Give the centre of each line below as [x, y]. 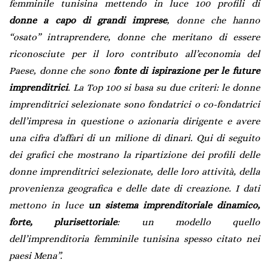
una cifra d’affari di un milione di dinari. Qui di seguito [134, 138]
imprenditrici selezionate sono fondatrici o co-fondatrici [134, 104]
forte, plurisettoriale [63, 222]
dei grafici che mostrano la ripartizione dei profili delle [134, 154]
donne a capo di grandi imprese [88, 20]
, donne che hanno [213, 20]
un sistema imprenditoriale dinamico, [174, 205]
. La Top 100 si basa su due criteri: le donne [164, 87]
